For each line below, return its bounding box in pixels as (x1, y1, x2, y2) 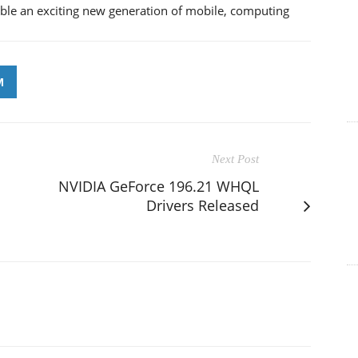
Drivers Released (146, 195, 259, 215)
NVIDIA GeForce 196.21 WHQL (58, 176, 259, 196)
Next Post (212, 152, 259, 165)
